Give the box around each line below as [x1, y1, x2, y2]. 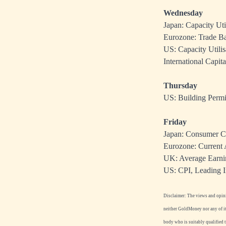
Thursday [163, 81, 197, 90]
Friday [163, 118, 187, 127]
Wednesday [163, 9, 203, 18]
